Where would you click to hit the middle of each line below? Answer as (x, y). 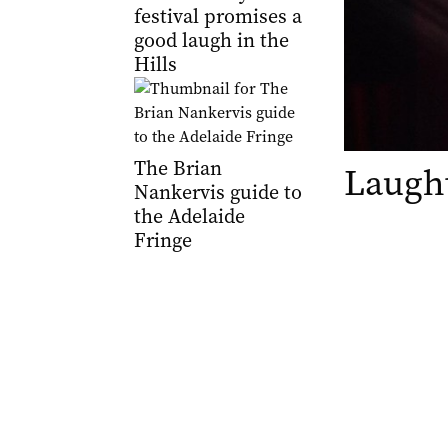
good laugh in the (211, 40)
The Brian (177, 168)
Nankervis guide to (217, 192)
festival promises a (217, 16)
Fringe (162, 240)
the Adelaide (189, 216)
